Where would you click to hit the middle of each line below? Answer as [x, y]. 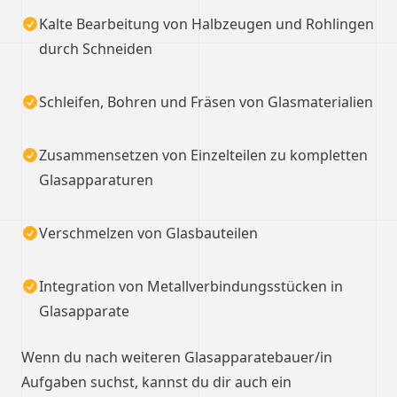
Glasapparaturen [96, 180]
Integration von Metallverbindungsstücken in [191, 286]
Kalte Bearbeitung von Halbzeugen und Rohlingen [206, 24]
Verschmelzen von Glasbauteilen [148, 233]
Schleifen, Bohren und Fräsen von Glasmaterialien [206, 102]
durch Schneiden [96, 49]
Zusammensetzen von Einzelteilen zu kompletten [203, 155]
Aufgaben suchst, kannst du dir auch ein [156, 382]
